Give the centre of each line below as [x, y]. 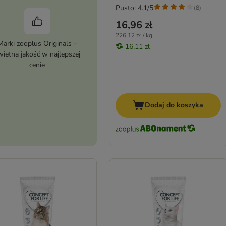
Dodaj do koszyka [174, 105]
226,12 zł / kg [134, 35]
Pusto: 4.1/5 [134, 8]
